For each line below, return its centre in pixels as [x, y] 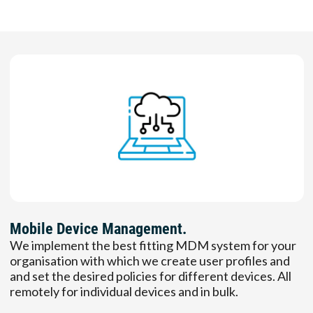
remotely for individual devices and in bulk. [124, 291]
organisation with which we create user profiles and [150, 260]
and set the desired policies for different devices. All [150, 276]
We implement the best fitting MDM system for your [153, 245]
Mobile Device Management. [98, 228]
